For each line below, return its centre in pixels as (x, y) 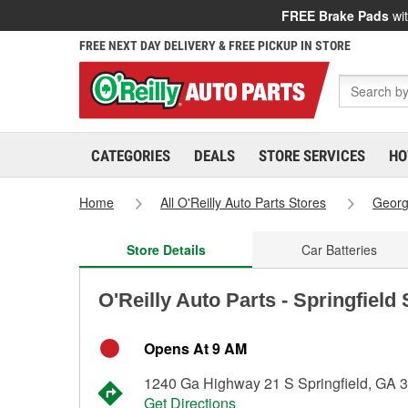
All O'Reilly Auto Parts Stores (244, 202)
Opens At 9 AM (195, 348)
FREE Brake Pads (335, 15)
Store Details (166, 250)
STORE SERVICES (312, 156)
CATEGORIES (131, 156)
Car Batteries (339, 250)
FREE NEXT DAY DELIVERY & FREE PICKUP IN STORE (215, 46)
